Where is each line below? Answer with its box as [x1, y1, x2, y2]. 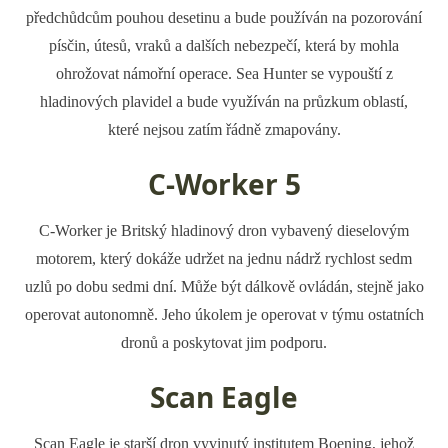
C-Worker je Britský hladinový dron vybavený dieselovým [39, 222, 409, 239]
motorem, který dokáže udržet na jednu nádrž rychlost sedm [36, 250, 412, 267]
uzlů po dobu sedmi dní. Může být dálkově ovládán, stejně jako [24, 278, 424, 295]
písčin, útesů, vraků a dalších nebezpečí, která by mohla [49, 37, 399, 54]
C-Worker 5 [147, 165, 301, 203]
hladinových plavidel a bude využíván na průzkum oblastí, [40, 93, 408, 110]
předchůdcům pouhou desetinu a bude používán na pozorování [26, 9, 422, 26]
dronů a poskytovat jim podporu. [121, 334, 327, 351]
